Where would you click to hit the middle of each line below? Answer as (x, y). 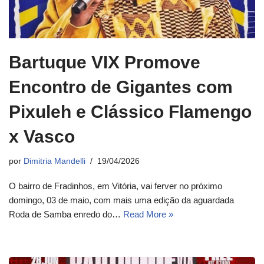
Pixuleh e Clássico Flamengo (130, 111)
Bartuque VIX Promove (105, 62)
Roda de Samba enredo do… (66, 214)
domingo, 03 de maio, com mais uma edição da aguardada (121, 200)
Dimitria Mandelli (55, 161)
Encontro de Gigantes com (121, 87)
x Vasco (42, 136)
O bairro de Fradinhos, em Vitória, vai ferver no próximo (115, 186)
